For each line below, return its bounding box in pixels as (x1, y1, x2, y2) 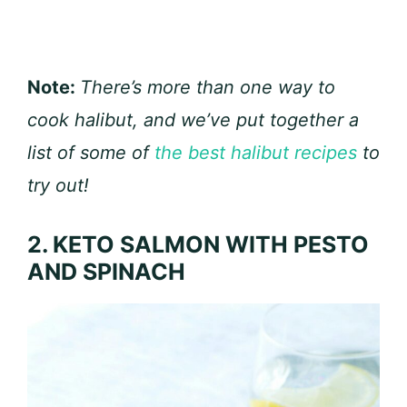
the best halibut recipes (154, 142, 357, 164)
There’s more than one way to (80, 76, 335, 99)
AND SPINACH (27, 258, 185, 286)
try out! (27, 174, 89, 197)
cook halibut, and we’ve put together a (27, 109, 359, 132)
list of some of (27, 142, 154, 164)
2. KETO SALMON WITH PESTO (27, 231, 369, 259)
